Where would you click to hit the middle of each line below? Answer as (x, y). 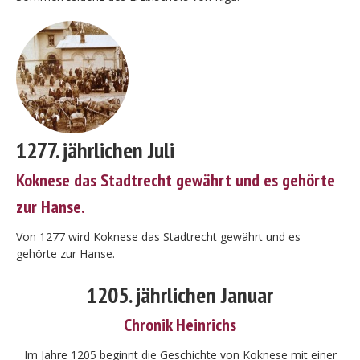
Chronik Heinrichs (180, 325)
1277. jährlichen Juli (95, 150)
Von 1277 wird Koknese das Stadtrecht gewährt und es (158, 237)
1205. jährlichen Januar (180, 295)
